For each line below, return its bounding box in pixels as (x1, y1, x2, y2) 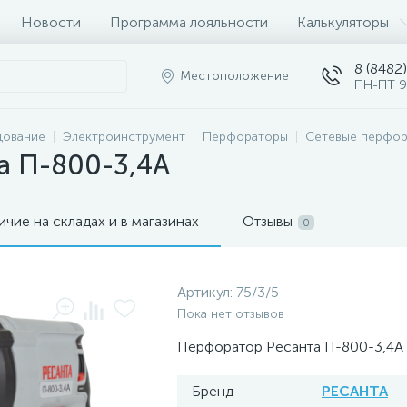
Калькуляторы (297, 13, 389, 31)
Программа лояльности (110, 13, 268, 31)
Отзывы (243, 213, 293, 230)
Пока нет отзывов (177, 306, 284, 322)
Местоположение (180, 68, 289, 84)
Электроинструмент (63, 129, 185, 144)
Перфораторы (203, 129, 288, 144)
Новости (21, 13, 81, 31)
